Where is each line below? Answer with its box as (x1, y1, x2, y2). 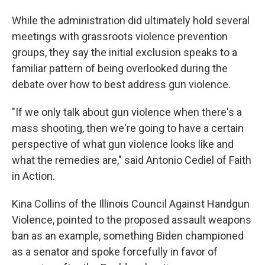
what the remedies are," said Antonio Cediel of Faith (12, 154, 251, 167)
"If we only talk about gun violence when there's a (12, 106, 242, 119)
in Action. (12, 170, 55, 183)
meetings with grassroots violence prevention (12, 30, 228, 43)
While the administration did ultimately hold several (12, 14, 250, 27)
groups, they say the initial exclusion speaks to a (12, 46, 237, 59)
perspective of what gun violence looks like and (12, 138, 234, 151)
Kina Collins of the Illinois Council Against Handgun (12, 198, 250, 211)
